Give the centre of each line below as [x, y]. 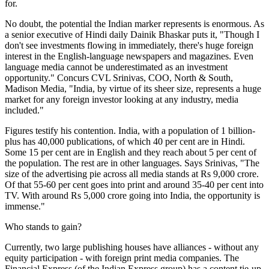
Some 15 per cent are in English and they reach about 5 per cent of [131, 152]
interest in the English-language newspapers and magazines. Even [129, 56]
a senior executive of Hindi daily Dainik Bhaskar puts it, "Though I [132, 34]
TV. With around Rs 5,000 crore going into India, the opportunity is [132, 195]
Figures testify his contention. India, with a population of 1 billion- [130, 130]
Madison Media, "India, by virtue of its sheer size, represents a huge [133, 88]
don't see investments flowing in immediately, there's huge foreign [129, 45]
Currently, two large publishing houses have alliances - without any [132, 247]
